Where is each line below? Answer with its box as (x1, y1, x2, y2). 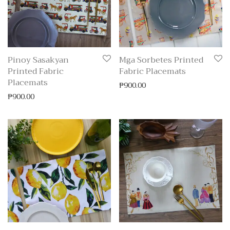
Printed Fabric (8, 64, 64, 79)
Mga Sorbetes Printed (119, 53, 203, 67)
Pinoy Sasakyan (8, 53, 69, 67)
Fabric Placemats (119, 64, 186, 79)
